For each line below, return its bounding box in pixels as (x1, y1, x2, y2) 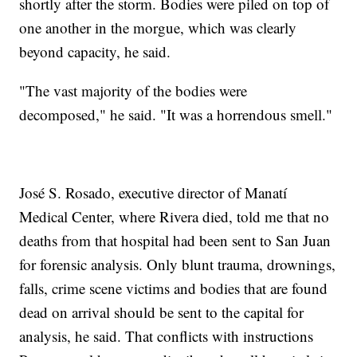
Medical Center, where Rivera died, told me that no (19, 206, 330, 227)
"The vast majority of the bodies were (19, 80, 248, 101)
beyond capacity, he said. (19, 41, 171, 62)
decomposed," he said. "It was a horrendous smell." (19, 104, 333, 125)
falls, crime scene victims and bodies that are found (19, 278, 328, 299)
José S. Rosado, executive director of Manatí (19, 182, 288, 203)
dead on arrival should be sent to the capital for (19, 302, 304, 323)
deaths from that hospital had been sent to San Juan (19, 230, 331, 251)
